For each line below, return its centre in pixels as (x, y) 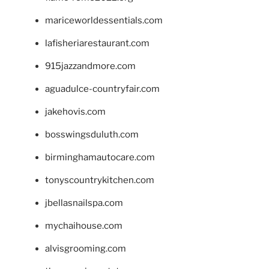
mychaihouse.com (84, 226)
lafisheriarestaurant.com (97, 44)
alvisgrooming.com (86, 249)
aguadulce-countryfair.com (102, 89)
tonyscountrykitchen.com (100, 180)
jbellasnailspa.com (84, 203)
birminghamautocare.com (100, 158)
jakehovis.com (75, 112)
